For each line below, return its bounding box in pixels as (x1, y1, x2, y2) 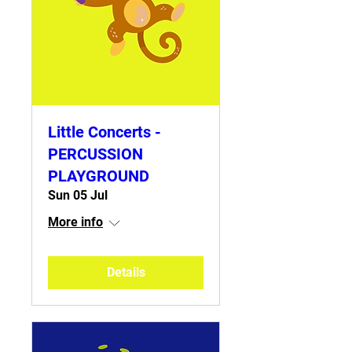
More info (48, 214, 103, 229)
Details (106, 265, 145, 280)
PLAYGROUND (48, 167, 149, 185)
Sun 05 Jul (48, 188, 108, 203)
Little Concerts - (48, 123, 161, 141)
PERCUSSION (48, 145, 143, 163)
